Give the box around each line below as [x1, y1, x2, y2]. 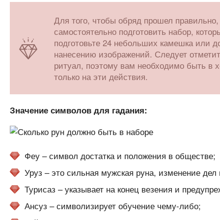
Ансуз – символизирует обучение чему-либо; [24, 199, 201, 212]
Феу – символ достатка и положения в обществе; [24, 149, 216, 162]
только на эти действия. [54, 70, 148, 82]
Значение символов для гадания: [9, 104, 147, 116]
